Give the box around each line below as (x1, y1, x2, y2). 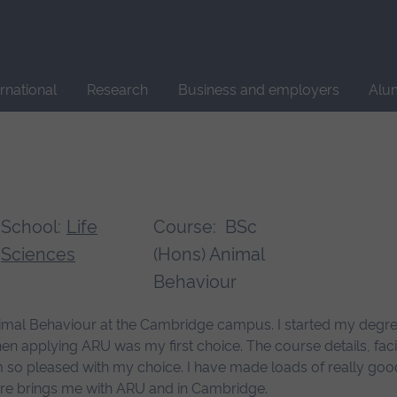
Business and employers (177, 82, 339, 98)
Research (86, 82, 148, 98)
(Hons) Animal (152, 244, 264, 266)
